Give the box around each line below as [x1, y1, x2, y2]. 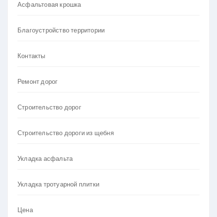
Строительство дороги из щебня [17, 128, 114, 138]
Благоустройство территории [17, 26, 105, 35]
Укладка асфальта [17, 154, 73, 163]
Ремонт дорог [17, 77, 58, 86]
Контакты [17, 51, 46, 61]
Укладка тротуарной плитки [17, 180, 99, 189]
